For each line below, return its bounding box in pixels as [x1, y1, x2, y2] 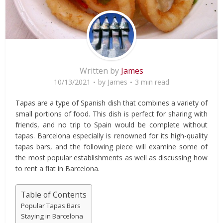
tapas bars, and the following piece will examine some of [15, 141, 208, 151]
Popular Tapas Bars [21, 201, 81, 210]
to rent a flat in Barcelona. [15, 163, 100, 173]
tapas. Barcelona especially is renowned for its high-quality [15, 130, 208, 140]
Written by [80, 65, 121, 76]
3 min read [135, 77, 169, 87]
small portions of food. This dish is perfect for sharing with [15, 109, 208, 118]
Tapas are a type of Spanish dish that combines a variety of [15, 98, 208, 108]
